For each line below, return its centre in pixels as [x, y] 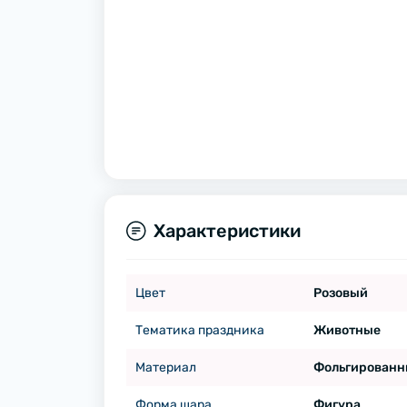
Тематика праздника [200, 330]
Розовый [340, 293]
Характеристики [227, 231]
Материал [166, 367]
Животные [347, 330]
